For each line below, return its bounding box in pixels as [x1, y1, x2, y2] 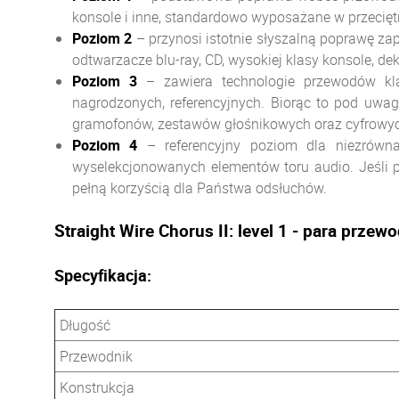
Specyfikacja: [54, 265, 151, 286]
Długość [60, 315, 110, 335]
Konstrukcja [60, 378, 134, 397]
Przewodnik [60, 346, 133, 366]
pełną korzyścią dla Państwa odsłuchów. [72, 178, 327, 198]
